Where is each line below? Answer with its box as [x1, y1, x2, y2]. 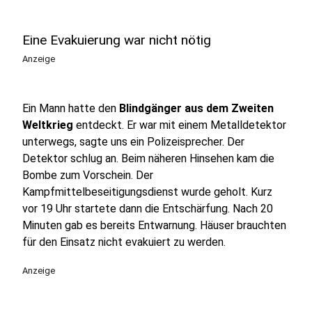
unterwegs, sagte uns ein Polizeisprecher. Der [22, 135, 244, 148]
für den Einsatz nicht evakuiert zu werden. [22, 235, 226, 249]
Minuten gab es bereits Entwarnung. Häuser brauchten [22, 219, 286, 232]
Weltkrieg [22, 118, 73, 132]
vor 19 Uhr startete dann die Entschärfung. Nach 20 [22, 202, 273, 215]
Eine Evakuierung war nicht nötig [22, 32, 211, 48]
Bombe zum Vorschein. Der [22, 169, 153, 182]
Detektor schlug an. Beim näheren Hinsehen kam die [22, 152, 274, 165]
